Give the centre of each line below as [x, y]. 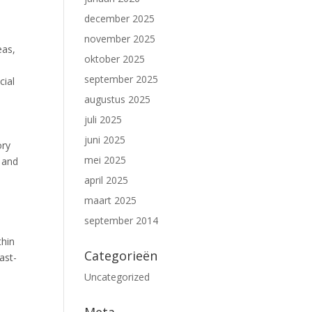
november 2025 [120, 39]
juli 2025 [103, 119]
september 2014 [121, 220]
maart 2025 [110, 200]
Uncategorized [117, 277]
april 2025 [106, 180]
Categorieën [121, 256]
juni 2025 [105, 140]
